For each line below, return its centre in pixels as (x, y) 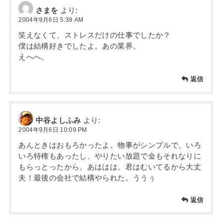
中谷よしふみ (58, 120)
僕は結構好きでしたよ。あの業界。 (80, 46)
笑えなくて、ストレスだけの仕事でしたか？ (95, 35)
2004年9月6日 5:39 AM (51, 20)
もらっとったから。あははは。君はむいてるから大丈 (110, 167)
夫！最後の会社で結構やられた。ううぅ (87, 178)
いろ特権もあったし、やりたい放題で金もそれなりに (110, 156)
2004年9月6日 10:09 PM (53, 130)
